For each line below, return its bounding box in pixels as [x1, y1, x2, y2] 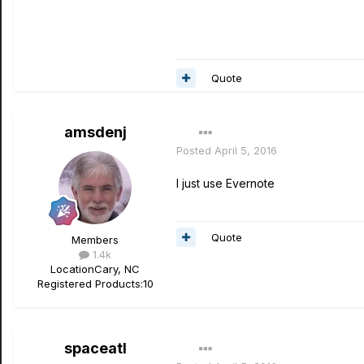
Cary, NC [94, 262, 140, 275]
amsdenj [63, 123, 127, 141]
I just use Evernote [176, 176, 275, 190]
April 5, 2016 [214, 144, 277, 157]
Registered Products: [37, 277, 143, 290]
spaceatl [63, 340, 127, 357]
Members [71, 233, 119, 246]
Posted [176, 144, 214, 157]
